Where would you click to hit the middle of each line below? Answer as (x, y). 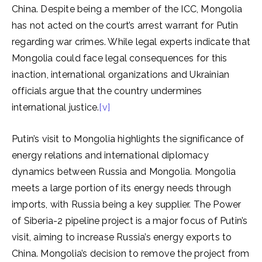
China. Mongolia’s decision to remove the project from (131, 254)
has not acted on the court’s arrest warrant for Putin (125, 25)
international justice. (56, 107)
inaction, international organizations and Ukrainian (121, 75)
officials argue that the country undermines (107, 91)
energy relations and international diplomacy (110, 155)
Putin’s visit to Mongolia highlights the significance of (128, 139)
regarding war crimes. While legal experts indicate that (131, 42)
